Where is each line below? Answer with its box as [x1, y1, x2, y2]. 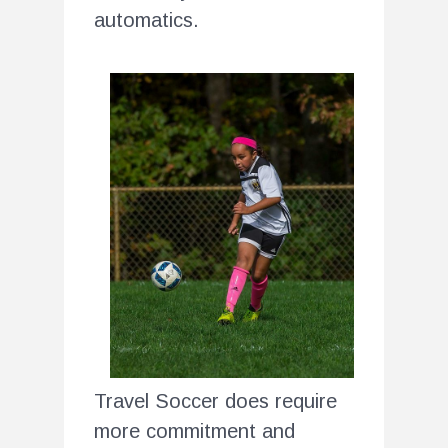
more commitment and [94, 419, 295, 442]
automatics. [94, 8, 199, 31]
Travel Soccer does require [94, 389, 337, 412]
